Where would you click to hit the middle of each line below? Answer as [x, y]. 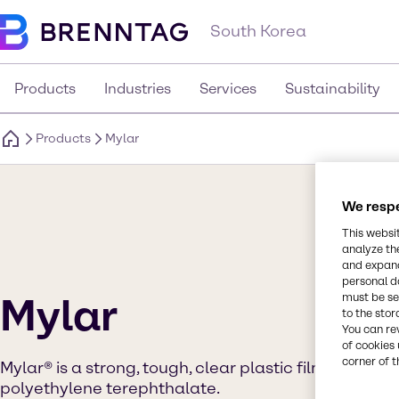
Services [228, 89]
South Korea [258, 31]
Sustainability [333, 89]
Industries [138, 89]
